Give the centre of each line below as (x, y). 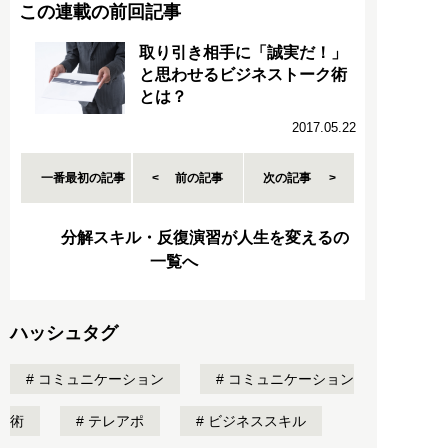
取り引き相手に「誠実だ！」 (243, 53)
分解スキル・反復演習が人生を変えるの (205, 238)
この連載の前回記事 (99, 12)
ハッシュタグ (64, 333)
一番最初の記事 (83, 178)
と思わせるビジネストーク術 (243, 75)
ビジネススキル (255, 421)
